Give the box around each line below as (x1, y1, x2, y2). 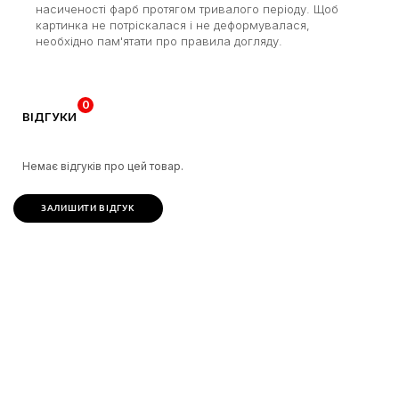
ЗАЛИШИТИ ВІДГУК (41, 202, 135, 213)
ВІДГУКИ (22, 109, 77, 124)
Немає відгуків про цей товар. (22, 159, 183, 173)
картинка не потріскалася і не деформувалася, (36, 17, 310, 32)
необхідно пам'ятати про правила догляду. (36, 33, 282, 48)
